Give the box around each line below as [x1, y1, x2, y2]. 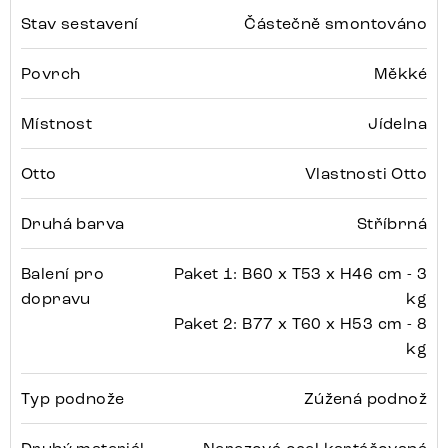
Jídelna [368, 114, 427, 134]
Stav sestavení [21, 14, 139, 34]
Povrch [21, 64, 81, 84]
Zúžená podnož [303, 389, 427, 409]
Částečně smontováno [244, 14, 427, 34]
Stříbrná [356, 214, 427, 234]
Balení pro [21, 264, 105, 284]
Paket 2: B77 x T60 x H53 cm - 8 [173, 314, 427, 334]
